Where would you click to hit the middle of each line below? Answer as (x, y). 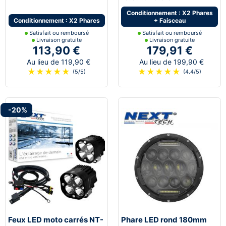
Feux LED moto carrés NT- (56, 219)
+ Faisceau (169, 20)
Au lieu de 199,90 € (169, 62)
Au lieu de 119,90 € (56, 62)
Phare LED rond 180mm (164, 219)
